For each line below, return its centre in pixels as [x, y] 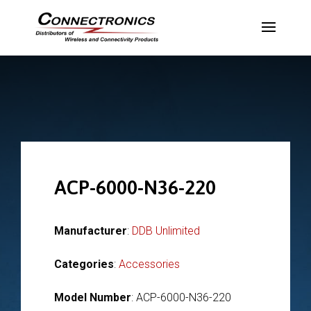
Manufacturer [91, 231]
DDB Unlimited [166, 231]
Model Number [93, 297]
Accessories [149, 264]
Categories [84, 264]
